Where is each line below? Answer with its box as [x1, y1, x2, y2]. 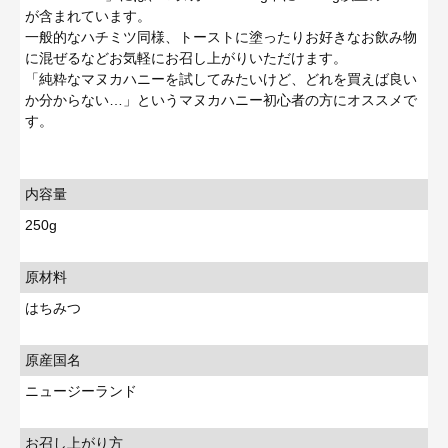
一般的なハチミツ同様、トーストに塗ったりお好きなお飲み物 [25, 28, 417, 45]
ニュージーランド [25, 382, 137, 399]
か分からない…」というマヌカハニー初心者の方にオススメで [25, 91, 417, 108]
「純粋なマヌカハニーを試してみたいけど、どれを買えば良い [25, 70, 417, 87]
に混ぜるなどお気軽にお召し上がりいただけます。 [25, 49, 347, 66]
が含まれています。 [25, 7, 151, 24]
